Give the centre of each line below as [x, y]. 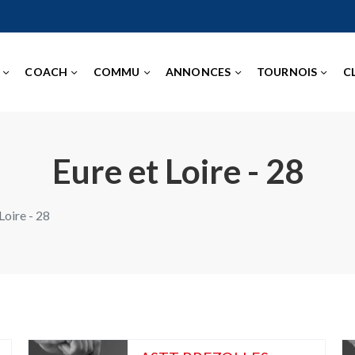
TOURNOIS [287, 72]
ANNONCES [198, 72]
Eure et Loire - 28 [177, 171]
